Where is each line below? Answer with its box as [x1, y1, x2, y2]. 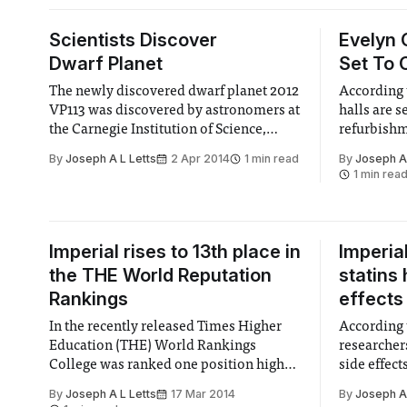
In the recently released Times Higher [48, 320, 283, 334]
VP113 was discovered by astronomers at [48, 104, 301, 118]
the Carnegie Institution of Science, [48, 123, 267, 137]
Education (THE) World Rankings [48, 339, 256, 353]
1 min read [243, 152, 299, 165]
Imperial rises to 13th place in [48, 241, 301, 263]
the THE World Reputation [48, 264, 272, 286]
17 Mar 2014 [170, 387, 235, 401]
